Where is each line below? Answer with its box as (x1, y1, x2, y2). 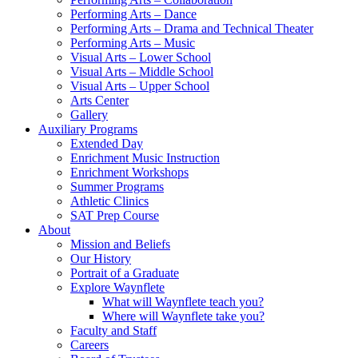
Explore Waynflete (70, 280, 165, 294)
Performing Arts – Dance (70, 6, 197, 21)
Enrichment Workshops (70, 165, 189, 179)
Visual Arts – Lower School (70, 50, 211, 64)
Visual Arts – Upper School (70, 78, 209, 93)
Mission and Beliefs (70, 237, 170, 251)
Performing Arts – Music (70, 35, 195, 50)
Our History (70, 251, 131, 265)
